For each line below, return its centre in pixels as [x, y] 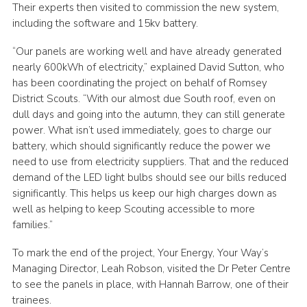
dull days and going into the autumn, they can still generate [148, 114]
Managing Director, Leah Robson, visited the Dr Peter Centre [151, 268]
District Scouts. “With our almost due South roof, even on [144, 98]
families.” [32, 224]
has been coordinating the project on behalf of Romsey [139, 83]
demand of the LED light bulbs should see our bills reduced [149, 177]
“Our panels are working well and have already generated [147, 51]
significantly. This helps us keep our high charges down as [144, 193]
